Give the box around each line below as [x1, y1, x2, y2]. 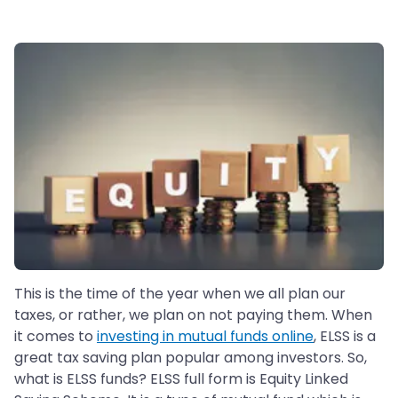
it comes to [14, 326, 97, 347]
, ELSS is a [314, 326, 376, 347]
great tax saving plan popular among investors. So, [14, 347, 367, 369]
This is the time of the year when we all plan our [14, 283, 346, 305]
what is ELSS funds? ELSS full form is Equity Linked [14, 369, 348, 390]
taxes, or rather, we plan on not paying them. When [14, 305, 372, 326]
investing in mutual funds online [97, 326, 314, 347]
